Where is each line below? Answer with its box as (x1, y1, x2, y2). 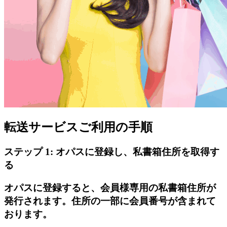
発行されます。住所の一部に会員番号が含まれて (4, 196, 216, 207)
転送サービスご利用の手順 (4, 121, 153, 134)
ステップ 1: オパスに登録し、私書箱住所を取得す (4, 146, 219, 158)
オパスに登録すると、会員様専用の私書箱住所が (4, 182, 216, 194)
